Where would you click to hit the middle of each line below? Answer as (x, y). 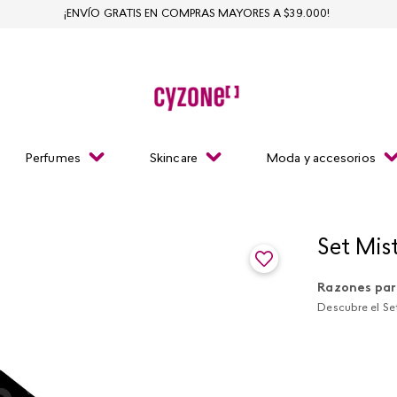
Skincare (174, 159)
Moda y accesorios (321, 159)
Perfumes (53, 159)
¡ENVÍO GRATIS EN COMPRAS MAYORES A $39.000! (197, 14)
